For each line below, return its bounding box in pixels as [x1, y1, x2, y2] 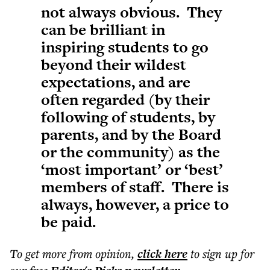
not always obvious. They [41, 1, 222, 23]
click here [137, 245, 187, 262]
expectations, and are [41, 71, 190, 93]
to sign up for [190, 245, 254, 262]
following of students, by [41, 106, 215, 128]
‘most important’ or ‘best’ [41, 159, 223, 180]
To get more [10, 245, 69, 262]
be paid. [41, 211, 96, 233]
